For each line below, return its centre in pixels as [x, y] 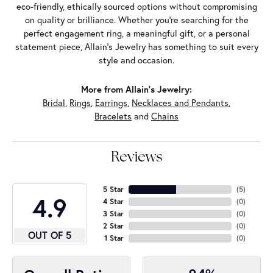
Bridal [54, 103]
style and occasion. [136, 60]
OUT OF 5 [49, 235]
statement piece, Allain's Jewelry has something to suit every [136, 47]
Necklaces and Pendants [180, 103]
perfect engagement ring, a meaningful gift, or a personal [136, 34]
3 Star [113, 214]
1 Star [114, 238]
